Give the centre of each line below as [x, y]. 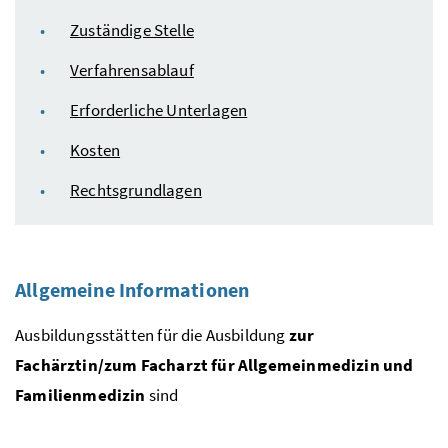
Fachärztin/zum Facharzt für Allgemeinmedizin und [214, 364]
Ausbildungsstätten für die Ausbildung [152, 334]
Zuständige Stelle [132, 29]
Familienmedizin [80, 394]
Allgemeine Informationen [132, 289]
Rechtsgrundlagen [136, 189]
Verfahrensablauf [132, 69]
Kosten [95, 149]
